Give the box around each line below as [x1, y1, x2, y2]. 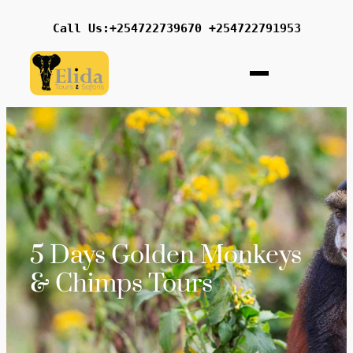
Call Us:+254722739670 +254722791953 [52, 21, 301, 35]
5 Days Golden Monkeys [30, 240, 302, 273]
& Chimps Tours [30, 268, 213, 301]
